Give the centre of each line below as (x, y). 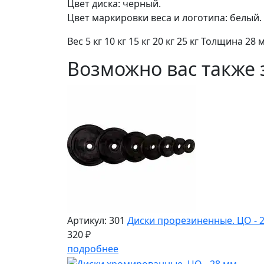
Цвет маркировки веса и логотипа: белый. (164, 17)
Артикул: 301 (96, 220)
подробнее (93, 248)
